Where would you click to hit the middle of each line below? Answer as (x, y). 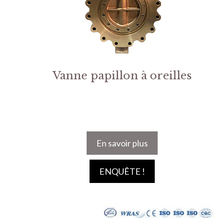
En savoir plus (122, 143)
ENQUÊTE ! (122, 172)
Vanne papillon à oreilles (122, 76)
